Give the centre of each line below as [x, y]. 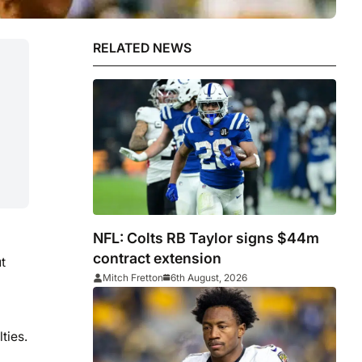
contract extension [158, 259]
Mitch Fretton [133, 278]
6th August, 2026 [209, 278]
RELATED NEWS [143, 48]
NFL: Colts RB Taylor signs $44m [206, 238]
